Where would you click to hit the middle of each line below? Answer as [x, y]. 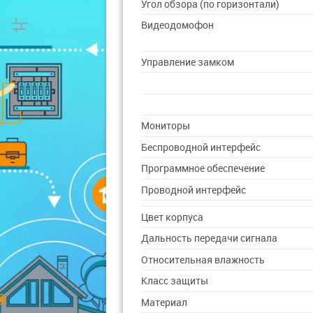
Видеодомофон [178, 25]
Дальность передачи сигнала [210, 238]
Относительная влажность [203, 260]
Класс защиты [175, 281]
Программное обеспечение [203, 168]
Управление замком [188, 62]
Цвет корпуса [173, 217]
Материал [165, 302]
